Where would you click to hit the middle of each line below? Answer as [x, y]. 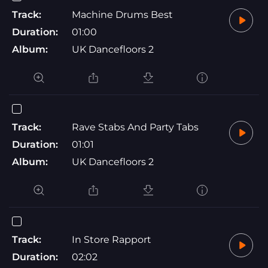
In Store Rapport [112, 239]
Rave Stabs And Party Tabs [135, 127]
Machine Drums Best [122, 14]
